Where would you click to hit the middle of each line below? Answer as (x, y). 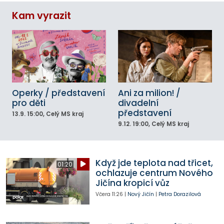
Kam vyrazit (41, 15)
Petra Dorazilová (179, 194)
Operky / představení (58, 93)
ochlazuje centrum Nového (154, 173)
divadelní (138, 103)
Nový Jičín (140, 194)
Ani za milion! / (149, 93)
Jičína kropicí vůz (132, 183)
